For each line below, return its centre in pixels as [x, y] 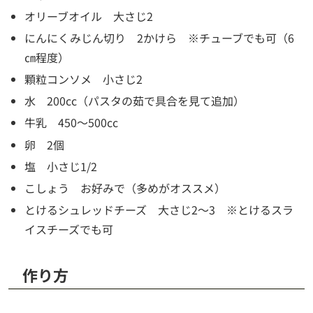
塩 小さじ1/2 [61, 166]
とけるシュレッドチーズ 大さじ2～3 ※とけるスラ [159, 210]
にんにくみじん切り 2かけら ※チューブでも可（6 [160, 37]
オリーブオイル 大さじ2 [89, 16]
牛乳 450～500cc [72, 123]
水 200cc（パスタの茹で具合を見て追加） [135, 101]
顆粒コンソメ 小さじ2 [84, 79]
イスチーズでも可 [69, 230]
